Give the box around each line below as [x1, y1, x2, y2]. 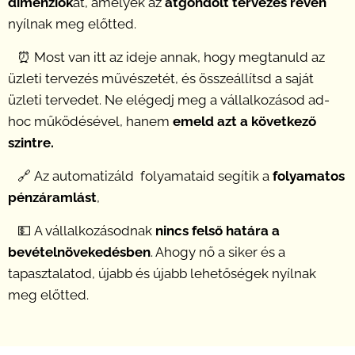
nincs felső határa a [155, 223, 280, 239]
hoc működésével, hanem [8, 113, 170, 130]
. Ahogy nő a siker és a [151, 244, 285, 261]
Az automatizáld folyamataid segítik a [31, 168, 273, 185]
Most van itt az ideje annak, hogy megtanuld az [31, 49, 325, 66]
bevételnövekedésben [8, 244, 151, 261]
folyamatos [273, 168, 345, 185]
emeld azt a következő [170, 113, 316, 130]
